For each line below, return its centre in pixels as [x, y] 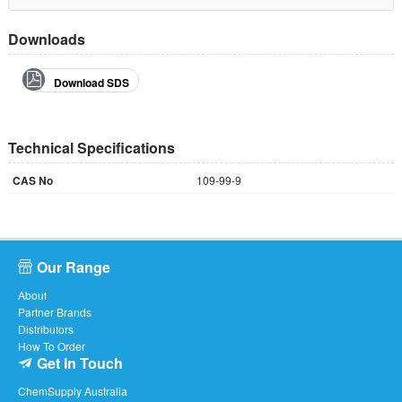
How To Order [52, 345]
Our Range [74, 267]
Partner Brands [55, 311]
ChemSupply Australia [73, 390]
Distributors [46, 328]
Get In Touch [80, 363]
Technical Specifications [91, 147]
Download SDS [91, 82]
